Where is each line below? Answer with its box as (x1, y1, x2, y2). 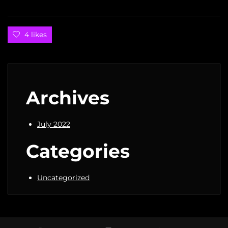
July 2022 (37, 119, 70, 129)
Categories (26, 139, 130, 162)
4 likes (24, 30, 47, 39)
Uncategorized (37, 173, 90, 182)
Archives (26, 86, 109, 109)
